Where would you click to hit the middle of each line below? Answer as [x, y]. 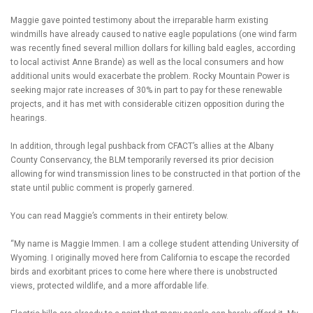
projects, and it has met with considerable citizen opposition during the [147, 104]
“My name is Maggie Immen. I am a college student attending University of [155, 243]
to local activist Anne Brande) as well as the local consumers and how [147, 62]
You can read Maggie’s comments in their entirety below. [121, 216]
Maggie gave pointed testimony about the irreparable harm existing [139, 20]
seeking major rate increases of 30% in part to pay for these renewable [146, 90]
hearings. [29, 118]
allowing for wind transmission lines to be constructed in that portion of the [155, 174]
